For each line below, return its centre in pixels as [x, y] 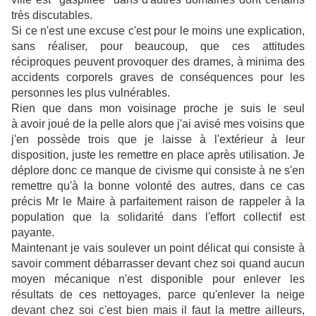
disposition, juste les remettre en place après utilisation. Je [158, 155]
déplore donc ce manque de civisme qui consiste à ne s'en [158, 171]
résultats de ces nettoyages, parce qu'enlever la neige [158, 295]
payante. [33, 233]
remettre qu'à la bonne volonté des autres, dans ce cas [158, 186]
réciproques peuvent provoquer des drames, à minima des [158, 62]
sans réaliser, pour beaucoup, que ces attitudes [158, 47]
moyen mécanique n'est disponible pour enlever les [158, 279]
